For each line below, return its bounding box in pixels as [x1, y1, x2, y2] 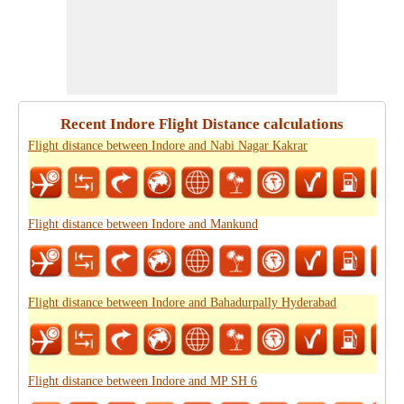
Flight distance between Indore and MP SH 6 [28, 374, 257, 388]
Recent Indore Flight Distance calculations [60, 115, 344, 133]
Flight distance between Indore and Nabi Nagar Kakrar [28, 139, 308, 152]
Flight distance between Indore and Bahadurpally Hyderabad [28, 296, 336, 309]
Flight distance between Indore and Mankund [28, 217, 258, 231]
